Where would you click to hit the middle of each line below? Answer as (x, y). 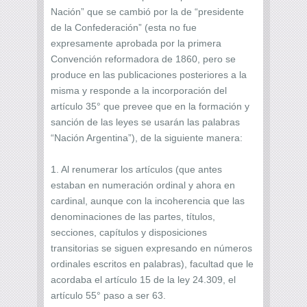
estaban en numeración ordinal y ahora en (143, 185)
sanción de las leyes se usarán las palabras (145, 122)
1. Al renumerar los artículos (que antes (136, 169)
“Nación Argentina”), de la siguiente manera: (147, 137)
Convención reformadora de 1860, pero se (143, 59)
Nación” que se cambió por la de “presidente (147, 11)
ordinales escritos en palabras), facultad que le (152, 263)
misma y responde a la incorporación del (139, 90)
